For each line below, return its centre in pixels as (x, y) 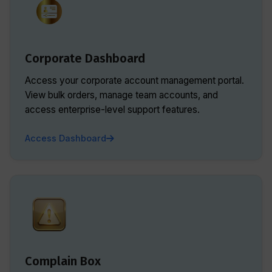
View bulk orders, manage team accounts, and (121, 95)
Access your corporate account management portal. (134, 80)
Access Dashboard (66, 138)
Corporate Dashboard (85, 58)
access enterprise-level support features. (112, 110)
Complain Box (63, 261)
